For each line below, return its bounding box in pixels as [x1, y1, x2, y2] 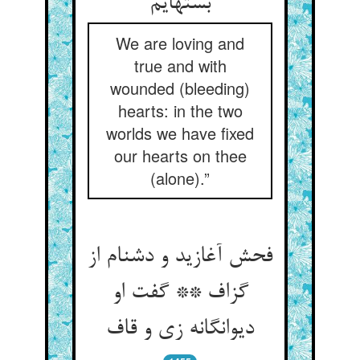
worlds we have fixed [106, 121, 254, 145]
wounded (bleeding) [110, 76, 250, 100]
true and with [133, 54, 227, 77]
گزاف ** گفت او [112, 280, 248, 306]
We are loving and [116, 31, 244, 55]
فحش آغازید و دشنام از [88, 244, 272, 270]
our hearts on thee [113, 144, 247, 167]
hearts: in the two [117, 99, 243, 122]
